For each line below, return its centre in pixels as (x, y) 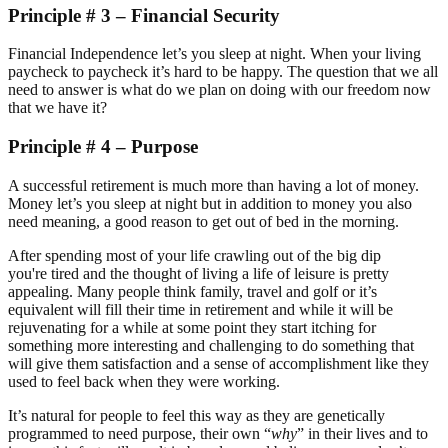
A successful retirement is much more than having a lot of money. (213, 185)
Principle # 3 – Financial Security (144, 15)
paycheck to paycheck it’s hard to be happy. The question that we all (223, 72)
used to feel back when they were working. (144, 381)
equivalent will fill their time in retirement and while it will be (200, 309)
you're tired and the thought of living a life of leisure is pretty (198, 273)
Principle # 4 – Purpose (103, 147)
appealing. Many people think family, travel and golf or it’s (192, 291)
